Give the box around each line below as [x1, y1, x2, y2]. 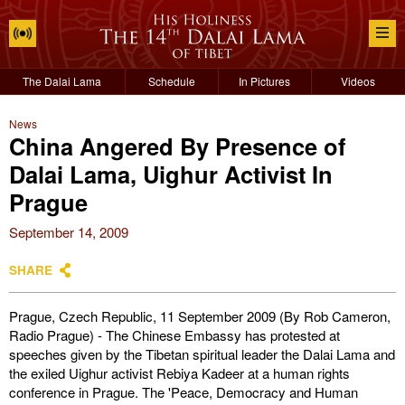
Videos [341, 73, 376, 89]
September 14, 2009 [9, 222, 128, 241]
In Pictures [239, 73, 291, 89]
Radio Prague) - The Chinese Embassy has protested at [9, 325, 340, 344]
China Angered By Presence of [9, 129, 345, 163]
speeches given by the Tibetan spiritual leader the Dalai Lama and [9, 344, 395, 363]
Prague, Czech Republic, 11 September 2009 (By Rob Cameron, [9, 306, 391, 325]
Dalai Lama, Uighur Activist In [9, 157, 333, 191]
